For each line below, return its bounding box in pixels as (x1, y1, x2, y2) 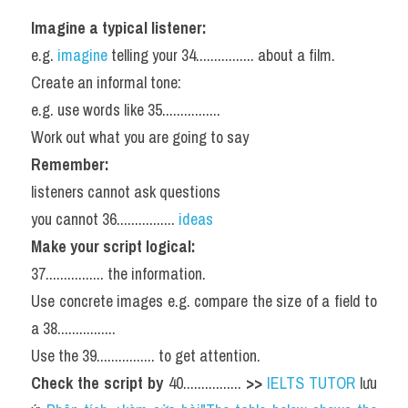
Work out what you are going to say (31, 126, 249, 148)
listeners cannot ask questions (31, 180, 220, 203)
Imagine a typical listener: (31, 16, 207, 39)
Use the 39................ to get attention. (31, 344, 260, 367)
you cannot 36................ (31, 208, 178, 230)
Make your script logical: (31, 235, 196, 258)
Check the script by (31, 372, 168, 394)
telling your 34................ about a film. (111, 44, 335, 66)
